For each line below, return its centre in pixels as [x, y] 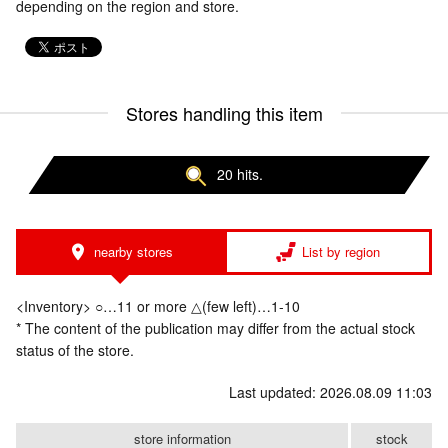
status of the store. [75, 350]
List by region [341, 252]
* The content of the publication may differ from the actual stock [215, 328]
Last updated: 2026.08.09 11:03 [330, 392]
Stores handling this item [224, 113]
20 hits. [240, 174]
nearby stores [133, 252]
